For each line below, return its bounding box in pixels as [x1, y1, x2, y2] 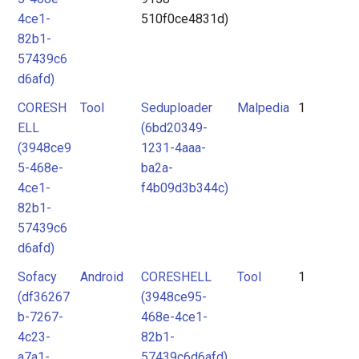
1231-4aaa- [141, 140, 206, 155]
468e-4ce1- [141, 309, 208, 325]
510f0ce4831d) [141, 11, 228, 26]
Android [80, 269, 123, 284]
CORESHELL [141, 269, 212, 284]
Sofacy [18, 269, 57, 284]
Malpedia [237, 100, 289, 115]
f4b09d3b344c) [141, 180, 228, 196]
